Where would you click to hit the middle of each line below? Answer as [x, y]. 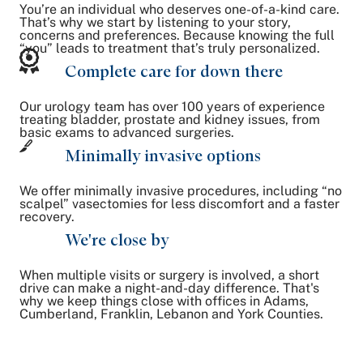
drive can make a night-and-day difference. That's [169, 288]
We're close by [117, 239]
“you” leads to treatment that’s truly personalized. [170, 48]
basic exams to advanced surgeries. [127, 132]
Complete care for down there [174, 71]
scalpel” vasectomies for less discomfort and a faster [179, 203]
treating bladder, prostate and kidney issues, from [170, 119]
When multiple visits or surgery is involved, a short [169, 275]
